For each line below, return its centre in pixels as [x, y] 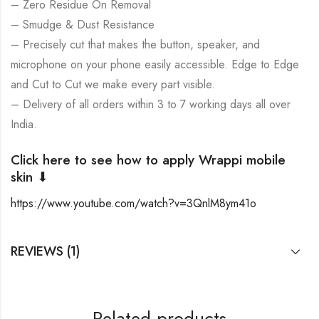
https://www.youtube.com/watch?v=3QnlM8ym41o [134, 204]
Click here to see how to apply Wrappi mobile [148, 160]
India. [24, 125]
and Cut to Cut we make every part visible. [113, 85]
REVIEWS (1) [45, 252]
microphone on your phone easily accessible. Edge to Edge [155, 65]
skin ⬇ [30, 177]
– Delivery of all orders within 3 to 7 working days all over [151, 105]
